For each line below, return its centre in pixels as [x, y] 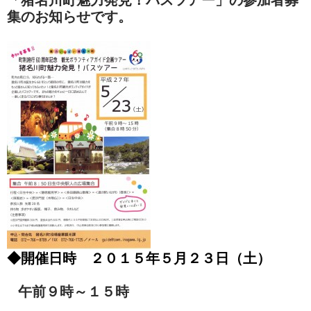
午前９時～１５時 [68, 291]
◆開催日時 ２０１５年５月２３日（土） [139, 258]
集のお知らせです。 [69, 16]
